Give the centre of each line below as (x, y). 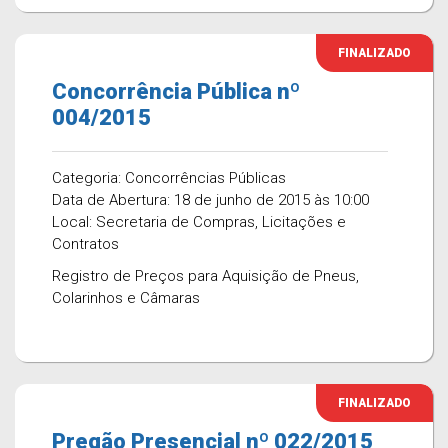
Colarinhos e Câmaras (126, 298)
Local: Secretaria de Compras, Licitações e (199, 222)
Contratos (85, 244)
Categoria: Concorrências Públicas (169, 178)
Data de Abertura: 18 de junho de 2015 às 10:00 (210, 200)
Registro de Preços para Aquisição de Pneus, (205, 276)
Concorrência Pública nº (176, 91)
